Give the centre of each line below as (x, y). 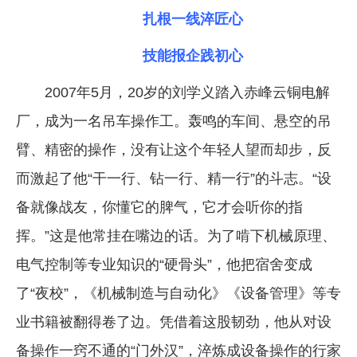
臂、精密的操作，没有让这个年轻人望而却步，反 (174, 150)
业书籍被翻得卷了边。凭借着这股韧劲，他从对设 (174, 322)
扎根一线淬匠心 (193, 20)
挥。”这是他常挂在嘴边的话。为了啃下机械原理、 (176, 236)
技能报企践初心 (193, 56)
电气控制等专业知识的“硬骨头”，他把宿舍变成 (164, 265)
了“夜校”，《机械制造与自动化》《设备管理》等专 (178, 294)
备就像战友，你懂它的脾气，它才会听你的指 (159, 208)
